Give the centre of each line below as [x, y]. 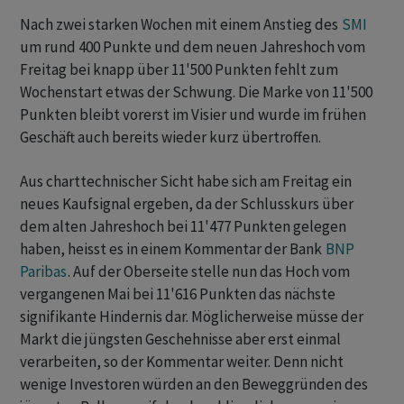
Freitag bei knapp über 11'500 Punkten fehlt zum [179, 70]
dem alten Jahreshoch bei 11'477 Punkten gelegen [183, 227]
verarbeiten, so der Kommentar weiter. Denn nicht [182, 362]
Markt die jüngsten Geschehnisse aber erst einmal [180, 340]
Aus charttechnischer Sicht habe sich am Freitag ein [186, 182]
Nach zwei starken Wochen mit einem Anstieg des [180, 25]
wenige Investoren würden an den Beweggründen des [194, 385]
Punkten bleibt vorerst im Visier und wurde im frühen [193, 115]
